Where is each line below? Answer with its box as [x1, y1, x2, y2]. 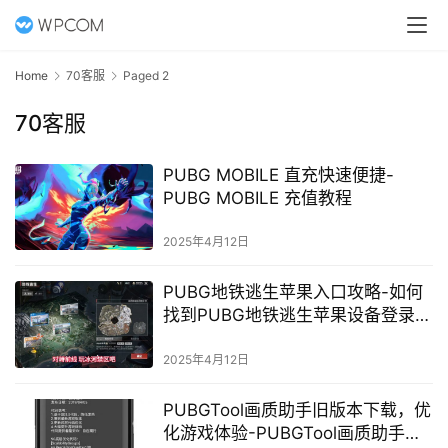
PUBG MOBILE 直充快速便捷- [162, 165, 394, 186]
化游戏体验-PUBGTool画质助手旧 [162, 422, 422, 443]
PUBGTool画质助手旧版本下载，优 [162, 399, 431, 420]
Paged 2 [123, 68, 169, 83]
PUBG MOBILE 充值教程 [162, 188, 352, 209]
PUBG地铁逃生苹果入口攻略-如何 [162, 282, 423, 303]
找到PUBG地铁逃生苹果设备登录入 [162, 305, 432, 326]
